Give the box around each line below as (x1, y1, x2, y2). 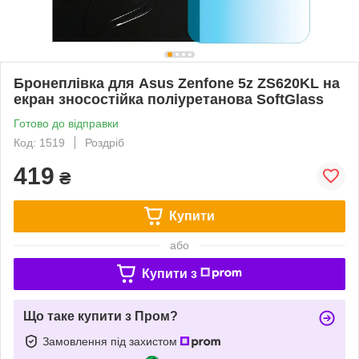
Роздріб (85, 135, 124, 149)
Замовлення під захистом (42, 334, 180, 348)
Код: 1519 (14, 135, 65, 149)
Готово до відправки (14, 116, 119, 130)
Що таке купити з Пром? (23, 309, 178, 323)
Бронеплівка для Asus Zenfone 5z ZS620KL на (14, 75, 340, 91)
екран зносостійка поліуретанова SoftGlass (14, 91, 324, 107)
